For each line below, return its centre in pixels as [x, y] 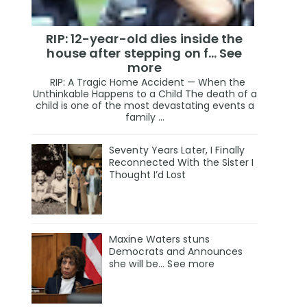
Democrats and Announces [176, 252]
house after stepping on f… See [145, 53]
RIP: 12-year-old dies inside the [145, 38]
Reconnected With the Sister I [181, 163]
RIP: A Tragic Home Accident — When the [145, 83]
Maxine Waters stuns [159, 240]
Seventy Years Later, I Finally [177, 150]
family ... [145, 118]
